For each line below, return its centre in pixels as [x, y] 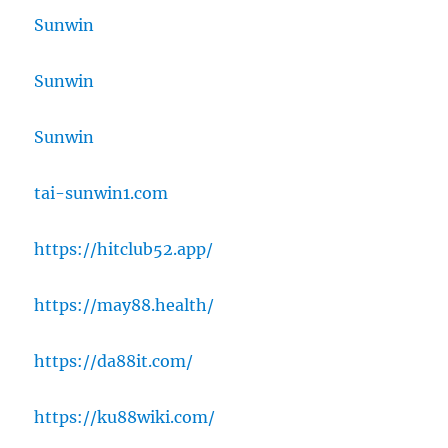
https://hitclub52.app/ [124, 249]
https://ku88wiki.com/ [125, 417]
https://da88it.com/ [114, 361]
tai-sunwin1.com [101, 193]
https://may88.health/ [124, 305]
